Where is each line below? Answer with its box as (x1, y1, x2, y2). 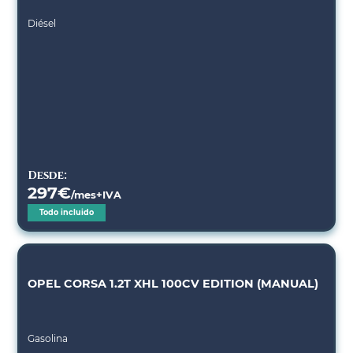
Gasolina (28, 332, 69, 344)
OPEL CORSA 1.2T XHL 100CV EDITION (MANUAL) (28, 276, 319, 291)
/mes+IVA (71, 188, 122, 201)
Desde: (28, 167, 68, 183)
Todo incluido (39, 207, 95, 217)
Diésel (28, 17, 57, 29)
